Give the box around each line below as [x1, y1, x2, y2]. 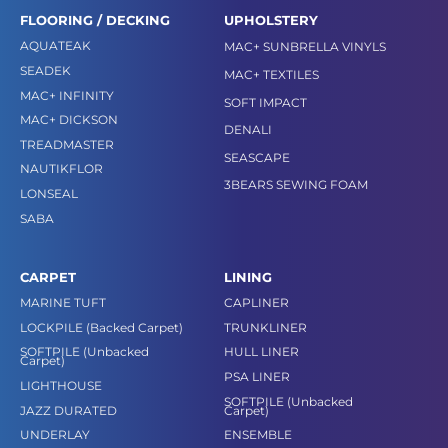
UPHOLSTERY [224, 13, 318, 29]
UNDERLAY [20, 427, 90, 443]
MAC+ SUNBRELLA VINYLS [224, 39, 386, 55]
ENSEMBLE [224, 427, 292, 443]
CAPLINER [224, 295, 289, 311]
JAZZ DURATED [20, 402, 117, 418]
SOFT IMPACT [224, 94, 307, 110]
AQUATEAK [20, 38, 91, 54]
